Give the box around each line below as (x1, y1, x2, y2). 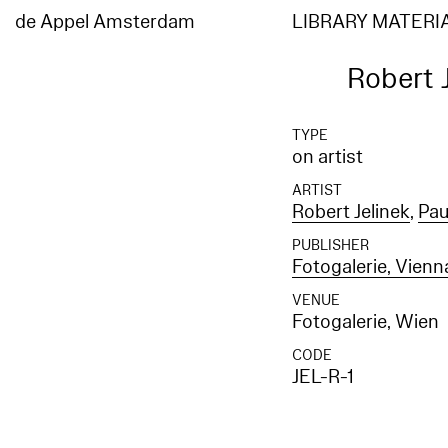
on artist (292, 144, 364, 170)
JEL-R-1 (292, 364, 354, 390)
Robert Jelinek (292, 199, 411, 225)
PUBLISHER (292, 236, 370, 255)
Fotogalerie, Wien (292, 309, 440, 335)
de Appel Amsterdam (15, 9, 195, 35)
